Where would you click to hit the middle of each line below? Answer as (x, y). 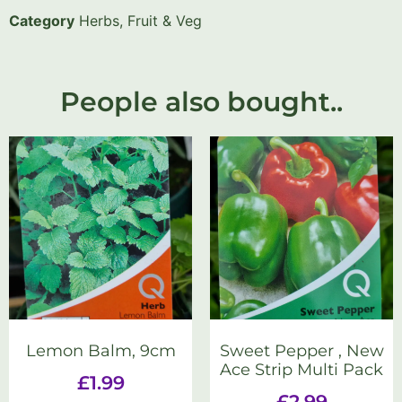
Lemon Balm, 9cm (100, 351)
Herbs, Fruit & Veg (140, 21)
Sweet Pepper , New (301, 351)
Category (42, 21)
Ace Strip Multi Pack (301, 370)
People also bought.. (201, 102)
